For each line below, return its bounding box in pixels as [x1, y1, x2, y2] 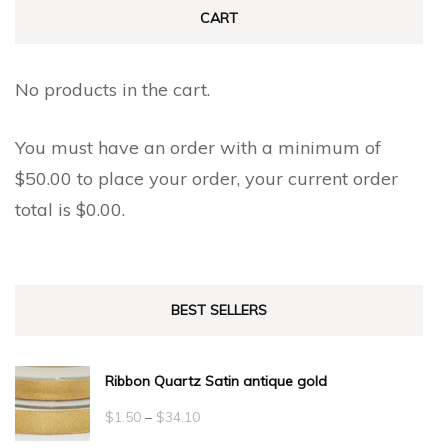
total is [15, 198, 76, 222]
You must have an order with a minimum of [15, 136, 381, 160]
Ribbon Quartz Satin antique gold [105, 372, 327, 391]
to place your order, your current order [72, 167, 398, 191]
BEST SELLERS [171, 301, 267, 320]
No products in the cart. [15, 78, 210, 102]
